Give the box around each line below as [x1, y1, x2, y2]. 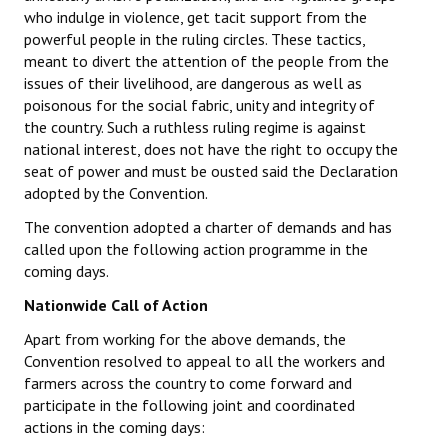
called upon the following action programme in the [24, 239, 368, 260]
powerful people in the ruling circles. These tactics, [24, 29, 365, 50]
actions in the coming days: [24, 417, 205, 438]
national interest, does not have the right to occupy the [24, 139, 398, 160]
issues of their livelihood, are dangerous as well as [24, 73, 362, 94]
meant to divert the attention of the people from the [24, 51, 389, 72]
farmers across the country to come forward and [24, 373, 352, 394]
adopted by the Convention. [24, 183, 208, 204]
